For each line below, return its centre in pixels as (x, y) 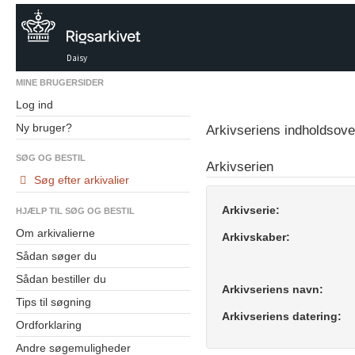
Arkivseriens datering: (282, 316)
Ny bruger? (44, 128)
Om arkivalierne (55, 233)
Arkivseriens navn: (273, 289)
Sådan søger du (56, 256)
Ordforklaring (49, 325)
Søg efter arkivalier (82, 180)
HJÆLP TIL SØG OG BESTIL (75, 211)
